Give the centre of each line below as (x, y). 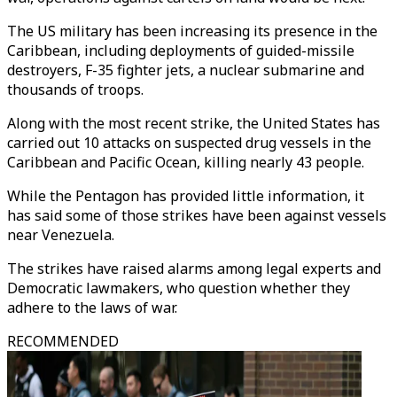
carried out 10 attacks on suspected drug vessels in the (189, 143)
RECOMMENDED (63, 341)
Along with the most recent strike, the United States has (194, 123)
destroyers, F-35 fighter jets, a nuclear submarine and (186, 70)
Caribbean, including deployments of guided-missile (181, 51)
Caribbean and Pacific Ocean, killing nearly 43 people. (186, 162)
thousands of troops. (75, 90)
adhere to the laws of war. (92, 307)
